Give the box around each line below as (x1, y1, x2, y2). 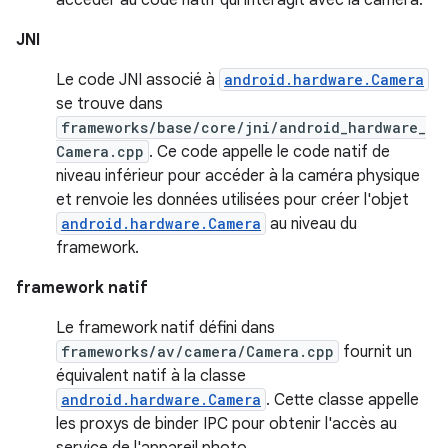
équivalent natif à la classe (56, 365, 246, 386)
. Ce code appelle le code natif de (149, 141, 390, 162)
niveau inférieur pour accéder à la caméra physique (56, 165, 420, 186)
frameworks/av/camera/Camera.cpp (61, 341, 334, 361)
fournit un (339, 341, 412, 362)
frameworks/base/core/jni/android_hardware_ (61, 117, 426, 137)
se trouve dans (56, 93, 163, 114)
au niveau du (266, 213, 357, 234)
